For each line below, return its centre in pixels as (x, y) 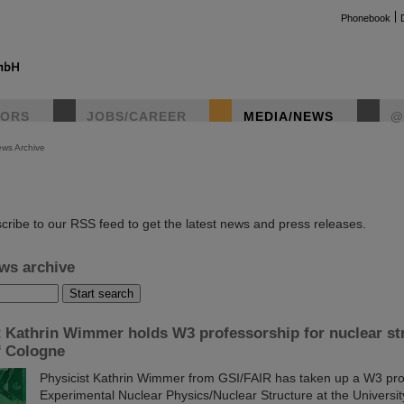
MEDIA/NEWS (289, 116)
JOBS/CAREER (137, 116)
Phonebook (366, 18)
